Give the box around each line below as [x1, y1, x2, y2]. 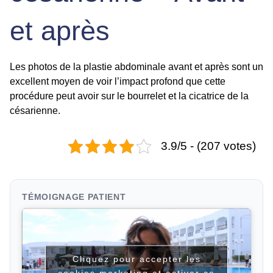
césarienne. [10, 105, 63, 116]
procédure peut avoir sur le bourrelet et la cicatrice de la [10, 90, 249, 101]
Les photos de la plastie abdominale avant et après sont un [10, 61, 263, 72]
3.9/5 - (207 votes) [161, 139, 256, 152]
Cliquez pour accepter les [72, 253, 201, 264]
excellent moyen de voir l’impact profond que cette [10, 76, 225, 87]
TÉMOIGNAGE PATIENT [22, 193, 126, 202]
